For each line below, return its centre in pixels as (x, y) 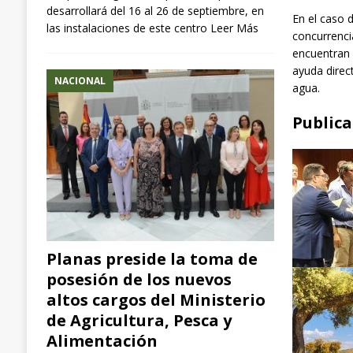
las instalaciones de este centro (128, 28)
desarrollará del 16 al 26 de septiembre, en (155, 10)
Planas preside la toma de (152, 258)
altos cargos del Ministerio (156, 299)
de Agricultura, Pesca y (139, 320)
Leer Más (234, 28)
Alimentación (102, 340)
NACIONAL (80, 80)
